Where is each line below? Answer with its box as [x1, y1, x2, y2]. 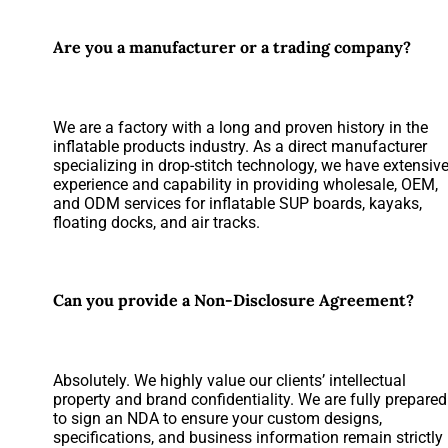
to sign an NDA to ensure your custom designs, [53, 408, 383, 428]
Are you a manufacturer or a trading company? [53, 36, 412, 57]
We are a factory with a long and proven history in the [53, 117, 429, 137]
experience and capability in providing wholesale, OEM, [53, 174, 439, 194]
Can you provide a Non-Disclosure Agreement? [53, 289, 415, 310]
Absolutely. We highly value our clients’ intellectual [53, 370, 407, 390]
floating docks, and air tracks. [53, 212, 261, 232]
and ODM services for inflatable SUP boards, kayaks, [53, 193, 423, 213]
